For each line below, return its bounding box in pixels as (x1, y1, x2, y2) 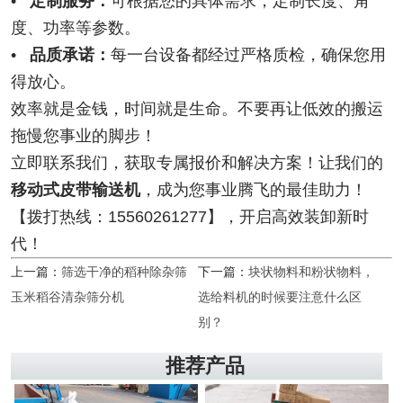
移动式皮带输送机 (11, 181, 140, 200)
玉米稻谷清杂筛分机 (11, 290, 124, 305)
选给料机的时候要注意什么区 (197, 290, 362, 305)
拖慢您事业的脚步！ (11, 127, 157, 146)
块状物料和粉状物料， (247, 264, 374, 280)
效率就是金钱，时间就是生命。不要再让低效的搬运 (11, 100, 383, 119)
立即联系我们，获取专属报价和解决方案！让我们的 (11, 154, 383, 173)
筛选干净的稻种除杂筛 (61, 264, 187, 280)
